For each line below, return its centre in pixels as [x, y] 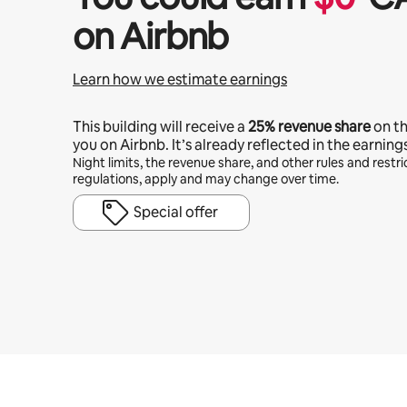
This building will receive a [160, 127]
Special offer [176, 212]
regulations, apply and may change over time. [206, 179]
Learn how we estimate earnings [180, 79]
